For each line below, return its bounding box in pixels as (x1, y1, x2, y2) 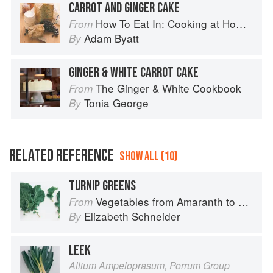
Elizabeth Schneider (84, 208, 180, 224)
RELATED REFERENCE (9, 146, 114, 166)
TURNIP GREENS (69, 177, 136, 195)
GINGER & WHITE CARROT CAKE (69, 64, 199, 82)
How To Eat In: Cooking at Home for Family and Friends (96, 16, 236, 32)
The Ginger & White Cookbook (96, 80, 241, 96)
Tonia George (84, 95, 149, 111)
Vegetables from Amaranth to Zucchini (96, 194, 238, 210)
